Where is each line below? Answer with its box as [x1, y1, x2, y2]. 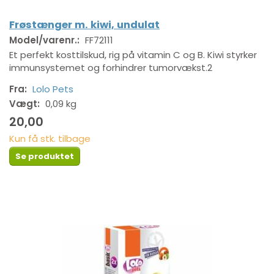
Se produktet [15, 150, 74, 162]
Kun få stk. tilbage [9, 131, 91, 145]
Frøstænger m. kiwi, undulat [9, 18, 160, 32]
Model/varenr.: [9, 34, 82, 47]
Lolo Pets [32, 82, 73, 95]
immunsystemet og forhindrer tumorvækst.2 [9, 61, 212, 75]
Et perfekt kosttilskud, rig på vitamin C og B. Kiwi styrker [9, 48, 257, 62]
